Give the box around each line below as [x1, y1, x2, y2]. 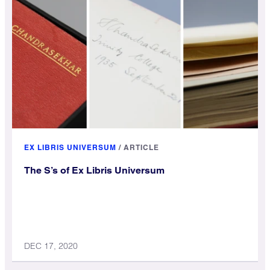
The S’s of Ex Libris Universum [24, 165, 165, 177]
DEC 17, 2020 [24, 240, 78, 252]
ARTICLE [124, 143, 159, 152]
